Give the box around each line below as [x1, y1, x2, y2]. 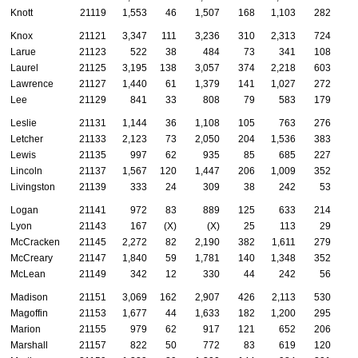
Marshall [10, 339, 48, 351]
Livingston [10, 181, 55, 193]
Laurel [10, 62, 38, 74]
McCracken [10, 236, 60, 248]
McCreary [10, 252, 53, 264]
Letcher [10, 133, 43, 145]
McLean [10, 268, 46, 280]
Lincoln [10, 165, 42, 177]
